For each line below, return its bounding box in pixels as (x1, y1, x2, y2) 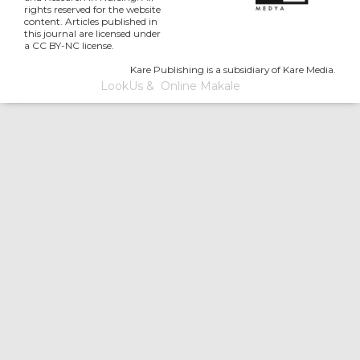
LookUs (100, 78, 143, 93)
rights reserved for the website (24, 2, 161, 15)
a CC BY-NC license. (24, 39, 114, 51)
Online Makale (160, 78, 240, 93)
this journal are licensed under (24, 27, 161, 39)
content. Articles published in (24, 14, 157, 27)
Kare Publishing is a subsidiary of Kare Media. (130, 63, 336, 76)
